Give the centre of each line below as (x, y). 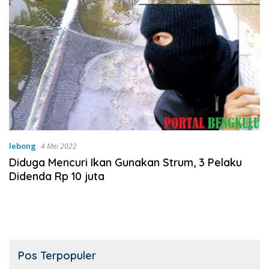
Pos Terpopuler (57, 256)
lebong (23, 146)
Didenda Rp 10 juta (57, 177)
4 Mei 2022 (59, 147)
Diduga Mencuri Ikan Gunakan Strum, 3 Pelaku (125, 163)
